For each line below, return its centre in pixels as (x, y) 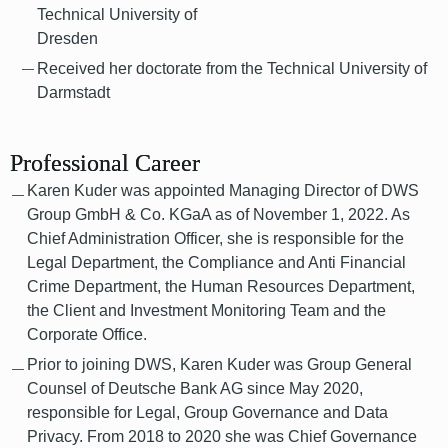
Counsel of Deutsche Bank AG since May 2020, (195, 388)
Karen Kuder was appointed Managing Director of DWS (223, 190)
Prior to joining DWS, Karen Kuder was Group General (219, 364)
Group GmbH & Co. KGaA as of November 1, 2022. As (218, 214)
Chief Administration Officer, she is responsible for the (215, 238)
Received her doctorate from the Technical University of (232, 68)
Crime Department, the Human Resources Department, (221, 286)
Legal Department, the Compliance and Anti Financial (216, 262)
